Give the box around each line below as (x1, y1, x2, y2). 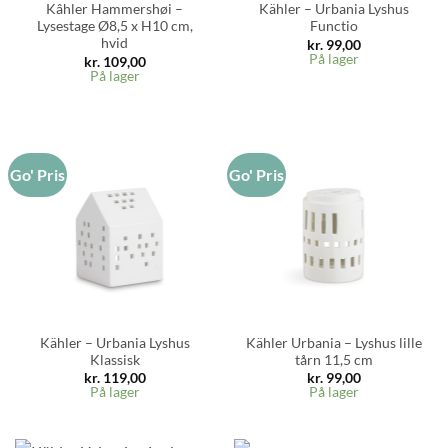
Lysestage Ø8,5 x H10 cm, (36, 18, 193, 35)
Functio (309, 18, 358, 35)
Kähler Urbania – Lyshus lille (245, 334, 422, 351)
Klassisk (89, 351, 140, 368)
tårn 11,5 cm (294, 351, 373, 368)
